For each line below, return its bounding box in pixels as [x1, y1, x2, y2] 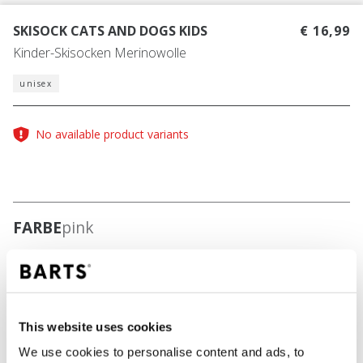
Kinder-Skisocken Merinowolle [13, 44, 186, 62]
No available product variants [36, 126, 189, 143]
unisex [19, 78, 53, 90]
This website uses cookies [19, 319, 173, 334]
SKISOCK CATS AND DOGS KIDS [13, 22, 207, 41]
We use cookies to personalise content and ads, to [19, 344, 305, 359]
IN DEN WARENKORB [112, 301, 241, 320]
